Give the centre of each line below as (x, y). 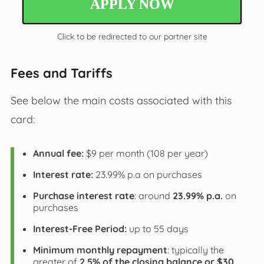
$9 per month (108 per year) (147, 153)
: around (153, 195)
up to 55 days (157, 228)
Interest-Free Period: (80, 228)
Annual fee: (59, 153)
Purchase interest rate (83, 195)
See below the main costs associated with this (121, 100)
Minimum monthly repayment (100, 250)
